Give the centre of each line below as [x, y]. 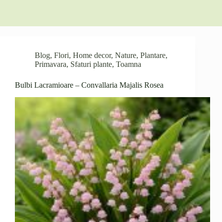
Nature [126, 55]
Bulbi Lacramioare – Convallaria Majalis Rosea [89, 85]
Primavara [51, 64]
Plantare [153, 55]
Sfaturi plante [91, 64]
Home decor [92, 55]
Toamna [129, 64]
